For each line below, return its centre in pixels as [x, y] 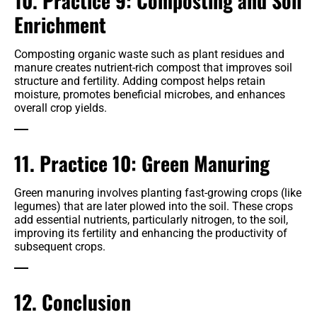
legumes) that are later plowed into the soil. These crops [154, 206]
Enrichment [60, 24]
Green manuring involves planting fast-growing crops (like [158, 192]
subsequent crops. [60, 246]
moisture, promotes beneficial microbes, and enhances [150, 94]
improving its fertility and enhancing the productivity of [151, 233]
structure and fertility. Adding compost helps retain [140, 81]
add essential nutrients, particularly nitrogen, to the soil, [151, 219]
